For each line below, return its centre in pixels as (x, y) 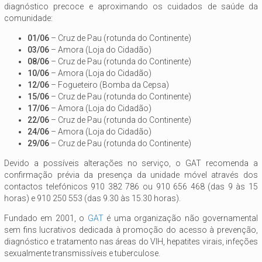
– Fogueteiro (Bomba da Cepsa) (109, 85)
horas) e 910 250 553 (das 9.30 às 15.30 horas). (92, 198)
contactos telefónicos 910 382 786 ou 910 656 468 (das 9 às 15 (131, 186)
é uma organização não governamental (181, 218)
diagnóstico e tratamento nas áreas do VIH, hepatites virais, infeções (131, 241)
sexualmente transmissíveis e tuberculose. (82, 253)
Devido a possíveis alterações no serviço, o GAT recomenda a (131, 163)
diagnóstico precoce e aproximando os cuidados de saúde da (131, 6)
